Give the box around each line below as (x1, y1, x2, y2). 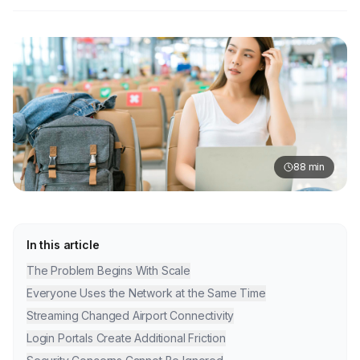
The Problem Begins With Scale (27, 263, 190, 277)
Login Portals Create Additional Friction (27, 330, 226, 345)
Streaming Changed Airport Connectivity (27, 308, 235, 322)
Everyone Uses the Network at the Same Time (27, 285, 266, 300)
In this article (27, 237, 100, 252)
